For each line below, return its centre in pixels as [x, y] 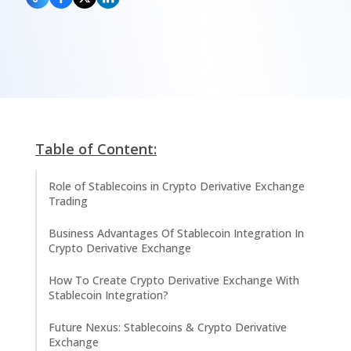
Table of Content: [96, 149]
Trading [68, 201]
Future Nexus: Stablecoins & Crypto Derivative [168, 327]
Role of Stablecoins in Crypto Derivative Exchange [177, 186]
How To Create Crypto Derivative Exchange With [174, 280]
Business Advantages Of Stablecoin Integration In [176, 233]
